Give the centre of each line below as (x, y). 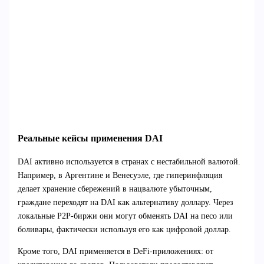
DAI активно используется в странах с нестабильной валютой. (129, 161)
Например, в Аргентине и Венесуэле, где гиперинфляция (120, 175)
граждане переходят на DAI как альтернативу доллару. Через (125, 202)
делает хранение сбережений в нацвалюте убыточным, (115, 189)
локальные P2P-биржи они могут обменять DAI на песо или (125, 216)
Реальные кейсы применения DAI (90, 138)
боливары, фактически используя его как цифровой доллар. (124, 229)
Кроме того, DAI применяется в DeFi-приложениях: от (115, 251)
